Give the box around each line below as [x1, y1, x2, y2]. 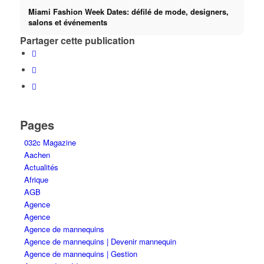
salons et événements [28, 16, 107, 28]
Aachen [24, 149, 50, 161]
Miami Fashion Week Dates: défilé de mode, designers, [28, 5, 229, 17]
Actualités [24, 161, 58, 173]
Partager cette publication [19, 34, 135, 48]
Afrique [24, 174, 48, 186]
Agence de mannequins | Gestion [24, 248, 137, 260]
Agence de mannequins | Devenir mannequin [24, 236, 176, 247]
